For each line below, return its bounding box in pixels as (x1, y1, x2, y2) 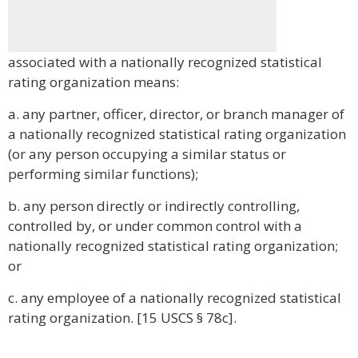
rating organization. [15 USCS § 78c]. (8, 308, 237, 327)
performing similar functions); (8, 165, 198, 183)
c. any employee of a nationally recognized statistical (8, 288, 341, 307)
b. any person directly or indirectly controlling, (8, 197, 300, 215)
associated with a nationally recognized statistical (8, 53, 322, 71)
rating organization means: (8, 73, 179, 91)
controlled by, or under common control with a (8, 217, 302, 235)
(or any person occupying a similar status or (8, 145, 286, 163)
